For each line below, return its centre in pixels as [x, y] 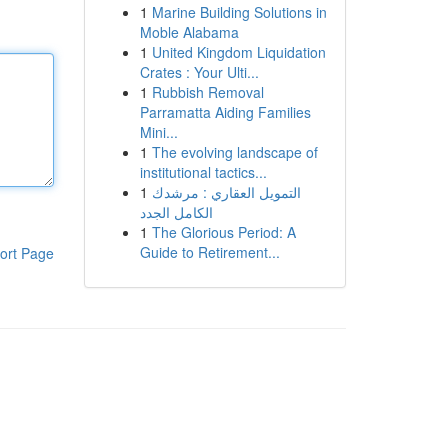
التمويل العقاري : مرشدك [226, 192]
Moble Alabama [189, 32]
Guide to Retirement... [209, 252]
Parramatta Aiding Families [225, 112]
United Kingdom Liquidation [238, 52]
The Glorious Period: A [223, 232]
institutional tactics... [203, 172]
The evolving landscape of [234, 152]
